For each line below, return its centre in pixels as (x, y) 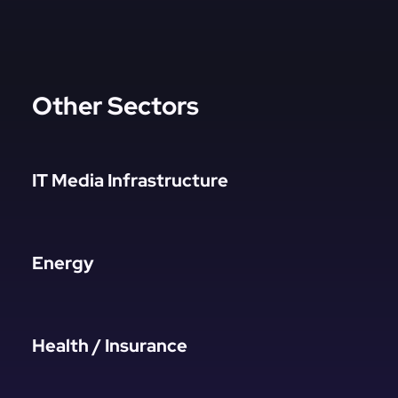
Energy (63, 263)
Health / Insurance (109, 345)
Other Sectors (115, 106)
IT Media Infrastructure (130, 180)
